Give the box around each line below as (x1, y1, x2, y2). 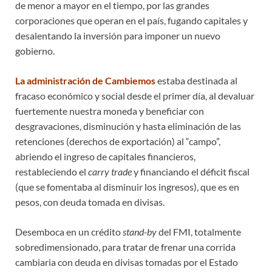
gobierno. (15, 44, 55, 56)
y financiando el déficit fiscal (132, 165, 250, 177)
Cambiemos (105, 74, 155, 86)
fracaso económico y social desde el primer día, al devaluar (15, 89, 254, 101)
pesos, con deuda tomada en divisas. (15, 195, 165, 208)
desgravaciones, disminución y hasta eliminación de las (15, 120, 241, 132)
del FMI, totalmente (157, 225, 241, 237)
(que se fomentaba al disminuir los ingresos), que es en (15, 180, 239, 192)
